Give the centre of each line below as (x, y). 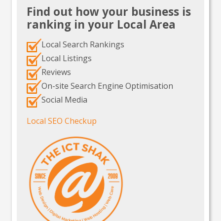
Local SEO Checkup (62, 121)
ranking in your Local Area (101, 24)
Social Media (64, 100)
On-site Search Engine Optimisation (107, 86)
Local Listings (67, 58)
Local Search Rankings (83, 45)
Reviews (56, 72)
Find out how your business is (109, 11)
